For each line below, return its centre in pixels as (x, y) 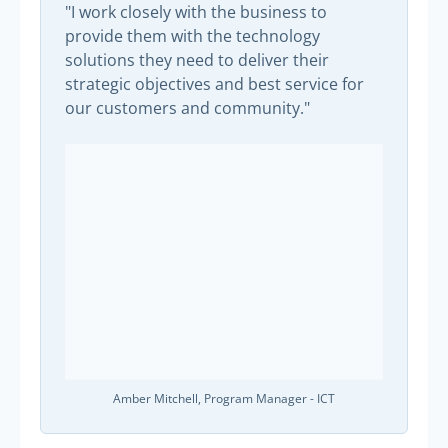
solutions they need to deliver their (197, 59)
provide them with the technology (192, 35)
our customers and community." (187, 107)
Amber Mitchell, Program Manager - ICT (224, 399)
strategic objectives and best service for (214, 83)
